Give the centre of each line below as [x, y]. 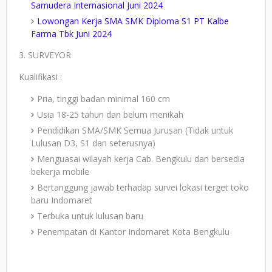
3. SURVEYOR [45, 55]
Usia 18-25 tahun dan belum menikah [110, 114]
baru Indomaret [62, 200]
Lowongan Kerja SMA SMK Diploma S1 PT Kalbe [133, 21]
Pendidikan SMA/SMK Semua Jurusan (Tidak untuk [135, 130]
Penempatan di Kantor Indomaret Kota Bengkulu [133, 232]
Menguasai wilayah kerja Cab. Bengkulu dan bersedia [141, 159]
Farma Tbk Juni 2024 [71, 34]
